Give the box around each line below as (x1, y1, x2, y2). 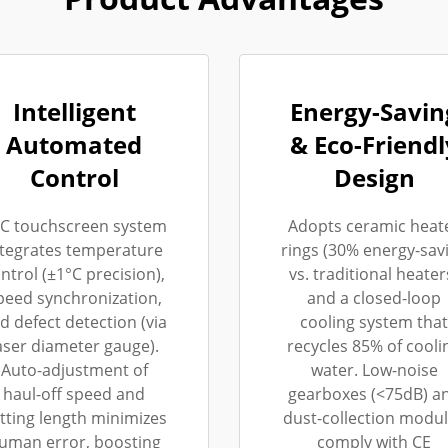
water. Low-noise (310, 359, 438, 381)
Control (29, 161, 119, 194)
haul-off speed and (3, 383, 145, 405)
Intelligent (12, 95, 136, 128)
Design (333, 161, 415, 194)
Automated (6, 128, 142, 161)
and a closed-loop (307, 287, 441, 309)
